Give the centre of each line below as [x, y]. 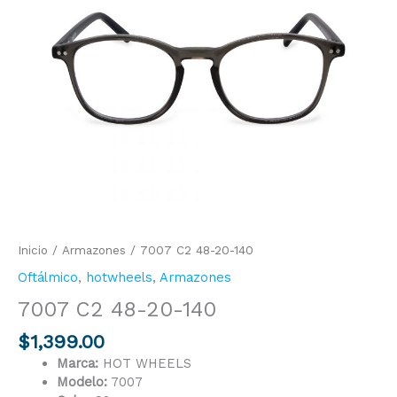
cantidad [43, 27]
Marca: [77, 364]
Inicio [33, 250]
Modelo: [82, 382]
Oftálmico [48, 278]
